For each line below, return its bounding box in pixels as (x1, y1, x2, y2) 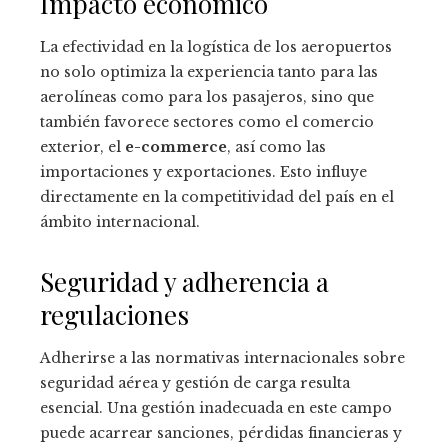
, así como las (227, 138, 326, 157)
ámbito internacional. (40, 213, 200, 232)
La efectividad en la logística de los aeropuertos (40, 38, 392, 57)
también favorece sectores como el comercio (40, 113, 374, 132)
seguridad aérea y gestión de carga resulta (40, 374, 350, 393)
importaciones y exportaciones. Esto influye (40, 163, 367, 182)
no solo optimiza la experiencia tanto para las (40, 63, 378, 82)
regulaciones (40, 297, 189, 333)
